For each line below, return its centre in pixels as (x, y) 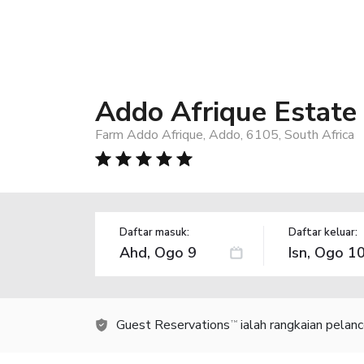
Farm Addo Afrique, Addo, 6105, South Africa (225, 134)
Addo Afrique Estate (226, 112)
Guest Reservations (173, 325)
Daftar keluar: (323, 232)
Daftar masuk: (154, 232)
